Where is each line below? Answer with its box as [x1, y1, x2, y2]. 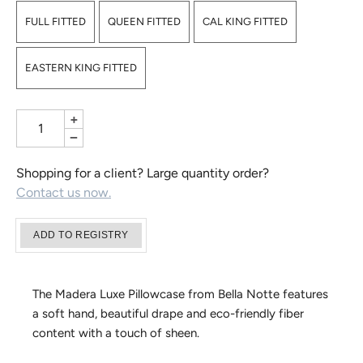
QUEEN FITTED [108, 15, 181, 28]
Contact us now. [16, 185, 111, 201]
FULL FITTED [25, 15, 86, 28]
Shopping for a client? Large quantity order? [16, 165, 269, 181]
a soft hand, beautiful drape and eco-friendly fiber [32, 306, 304, 322]
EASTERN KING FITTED [25, 62, 137, 75]
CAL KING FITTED [203, 15, 288, 28]
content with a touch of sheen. [32, 326, 199, 341]
